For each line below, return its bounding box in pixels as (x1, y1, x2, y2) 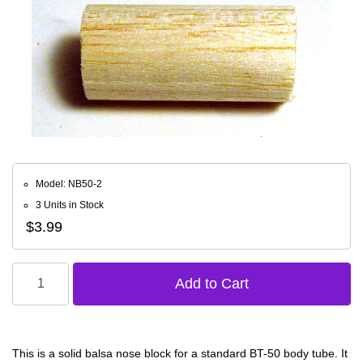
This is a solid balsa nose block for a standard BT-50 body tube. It (12, 346, 348, 360)
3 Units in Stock (36, 199, 104, 211)
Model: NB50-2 (36, 177, 102, 190)
